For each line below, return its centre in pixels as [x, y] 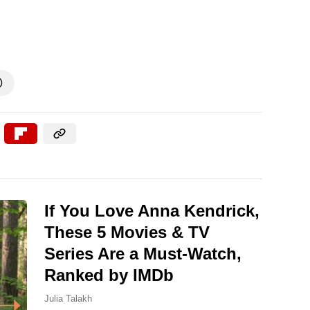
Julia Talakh [68, 298]
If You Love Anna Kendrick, [152, 210]
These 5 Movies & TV [127, 232]
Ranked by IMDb [109, 275]
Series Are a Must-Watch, [143, 253]
